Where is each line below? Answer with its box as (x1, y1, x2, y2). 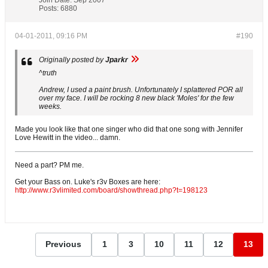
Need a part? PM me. (15, 160, 84, 169)
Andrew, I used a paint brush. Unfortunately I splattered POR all (39, 85, 243, 94)
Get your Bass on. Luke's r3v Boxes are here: (15, 177, 160, 186)
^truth (39, 68, 57, 77)
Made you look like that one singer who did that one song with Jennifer (15, 124, 243, 133)
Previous (45, 239, 81, 249)
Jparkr (105, 55, 128, 64)
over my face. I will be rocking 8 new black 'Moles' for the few (39, 93, 234, 102)
